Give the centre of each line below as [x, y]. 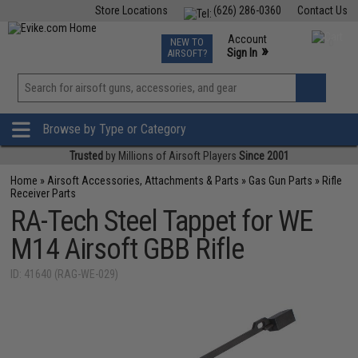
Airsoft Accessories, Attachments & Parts [143, 181]
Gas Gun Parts [281, 181]
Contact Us [322, 10]
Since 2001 [264, 156]
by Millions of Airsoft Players [171, 156]
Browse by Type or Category [114, 129]
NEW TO [187, 42]
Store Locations [131, 10]
